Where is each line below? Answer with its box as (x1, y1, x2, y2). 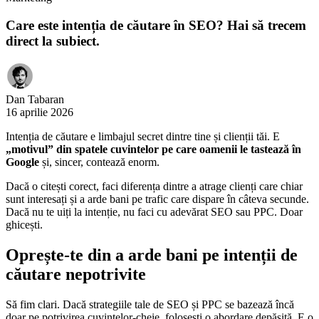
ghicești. (6, 219, 43, 231)
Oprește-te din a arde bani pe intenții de (6, 246, 298, 265)
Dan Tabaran (6, 93, 64, 106)
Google (6, 156, 39, 169)
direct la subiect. (6, 33, 100, 48)
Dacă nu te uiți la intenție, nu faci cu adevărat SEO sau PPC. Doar (6, 206, 303, 219)
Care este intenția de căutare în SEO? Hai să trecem (6, 17, 306, 33)
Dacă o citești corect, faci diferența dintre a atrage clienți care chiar (6, 180, 303, 193)
